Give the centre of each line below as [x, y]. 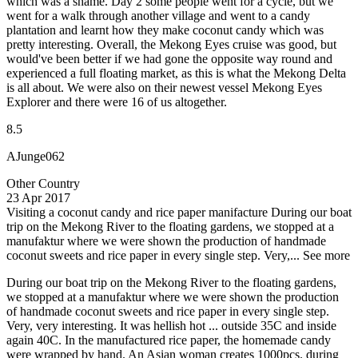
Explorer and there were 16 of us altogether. [117, 102]
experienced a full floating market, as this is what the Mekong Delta [176, 74]
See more [326, 256]
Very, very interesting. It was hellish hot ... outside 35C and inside [171, 326]
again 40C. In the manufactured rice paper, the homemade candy [169, 340]
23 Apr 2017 [38, 198]
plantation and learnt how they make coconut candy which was [165, 30]
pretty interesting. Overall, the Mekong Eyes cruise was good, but [171, 45]
